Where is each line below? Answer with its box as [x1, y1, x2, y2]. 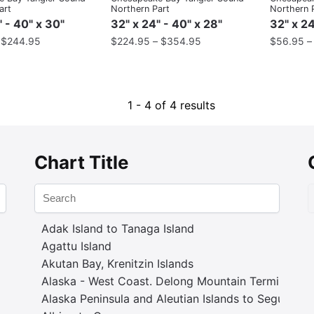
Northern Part [111, 3, 170, 14]
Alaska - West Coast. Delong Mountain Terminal [41, 273, 294, 288]
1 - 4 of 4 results [128, 97, 216, 112]
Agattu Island [41, 238, 111, 253]
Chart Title [34, 151, 128, 173]
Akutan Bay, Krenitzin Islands [41, 256, 193, 271]
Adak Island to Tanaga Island [41, 221, 194, 235]
